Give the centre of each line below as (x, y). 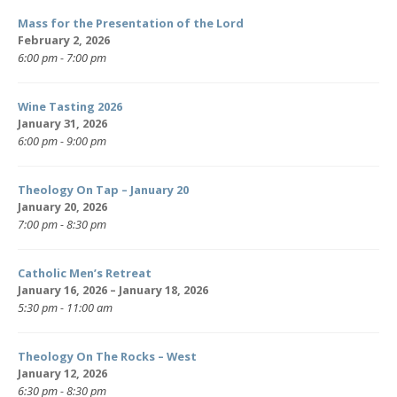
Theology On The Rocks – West (107, 357)
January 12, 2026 (62, 374)
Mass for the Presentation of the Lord (131, 23)
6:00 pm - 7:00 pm (62, 58)
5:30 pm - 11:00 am (65, 308)
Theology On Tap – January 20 (103, 190)
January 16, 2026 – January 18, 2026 (113, 290)
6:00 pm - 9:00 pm (62, 141)
